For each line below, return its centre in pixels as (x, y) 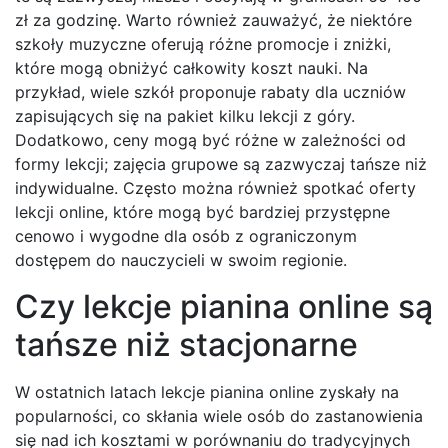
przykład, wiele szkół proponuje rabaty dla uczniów (210, 92)
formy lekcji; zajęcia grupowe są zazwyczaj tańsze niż (221, 164)
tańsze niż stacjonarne (186, 345)
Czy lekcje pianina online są (224, 307)
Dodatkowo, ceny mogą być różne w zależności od (210, 140)
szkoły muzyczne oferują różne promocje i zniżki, (203, 44)
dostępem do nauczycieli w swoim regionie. (181, 260)
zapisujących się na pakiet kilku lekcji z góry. (185, 116)
